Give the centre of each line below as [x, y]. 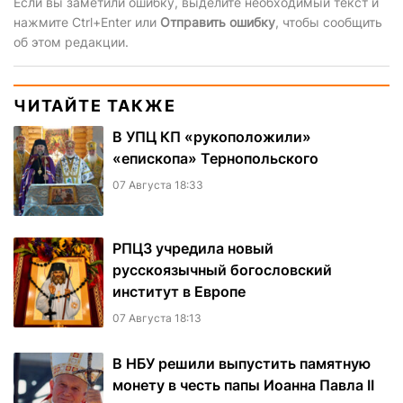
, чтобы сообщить [329, 22]
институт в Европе [179, 292]
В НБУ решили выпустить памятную [242, 364]
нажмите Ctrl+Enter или [87, 22]
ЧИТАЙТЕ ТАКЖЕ [95, 106]
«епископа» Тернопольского [215, 159]
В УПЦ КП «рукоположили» [212, 137]
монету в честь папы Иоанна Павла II [243, 385]
